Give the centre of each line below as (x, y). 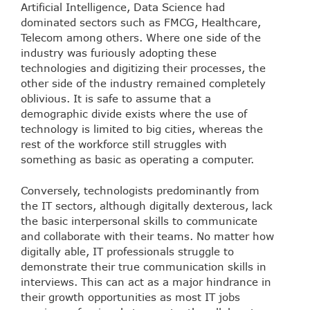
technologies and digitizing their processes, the (143, 68)
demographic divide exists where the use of (134, 114)
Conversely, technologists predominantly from (140, 190)
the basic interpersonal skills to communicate (139, 220)
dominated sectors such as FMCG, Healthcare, (141, 22)
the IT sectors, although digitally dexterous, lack (147, 205)
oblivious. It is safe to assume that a (116, 99)
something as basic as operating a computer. (137, 159)
